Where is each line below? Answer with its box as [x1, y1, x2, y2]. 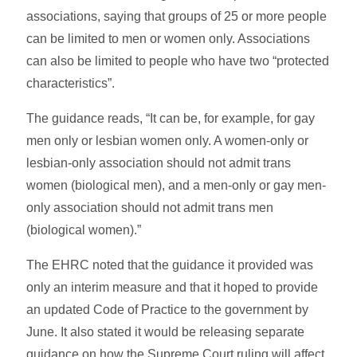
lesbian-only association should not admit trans [26, 155, 292, 170]
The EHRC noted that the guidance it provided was [26, 257, 314, 272]
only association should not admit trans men [26, 200, 274, 214]
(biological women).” [26, 222, 142, 237]
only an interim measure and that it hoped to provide [26, 280, 319, 294]
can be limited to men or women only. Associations [26, 31, 311, 45]
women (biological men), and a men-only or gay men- [26, 178, 327, 192]
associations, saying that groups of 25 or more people [26, 9, 328, 23]
